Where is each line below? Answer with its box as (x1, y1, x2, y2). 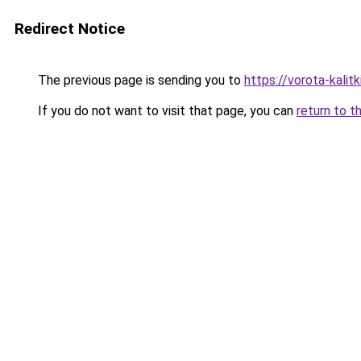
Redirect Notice (15, 19, 125, 38)
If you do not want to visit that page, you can (35, 103, 297, 118)
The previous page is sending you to (35, 73, 244, 88)
